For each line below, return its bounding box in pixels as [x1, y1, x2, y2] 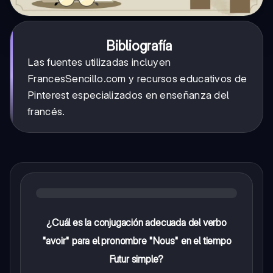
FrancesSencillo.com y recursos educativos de [27, 72, 247, 85]
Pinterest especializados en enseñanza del [27, 88, 230, 101]
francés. [27, 105, 65, 118]
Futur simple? [109, 252, 164, 265]
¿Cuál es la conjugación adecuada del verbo [46, 216, 227, 229]
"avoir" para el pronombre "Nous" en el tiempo [41, 234, 232, 247]
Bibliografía [106, 37, 172, 54]
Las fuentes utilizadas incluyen [27, 55, 171, 68]
